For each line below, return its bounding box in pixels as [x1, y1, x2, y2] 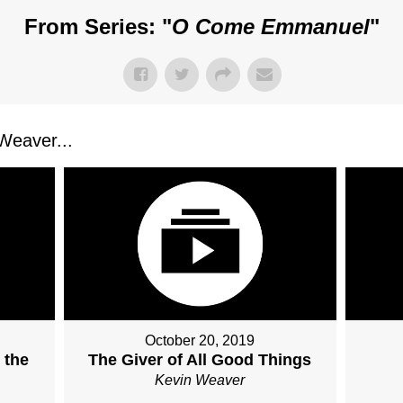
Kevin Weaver [155, 372, 246, 389]
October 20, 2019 [145, 333, 255, 349]
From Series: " [23, 14, 172, 39]
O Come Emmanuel [171, 14, 370, 39]
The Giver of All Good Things [88, 351, 312, 370]
